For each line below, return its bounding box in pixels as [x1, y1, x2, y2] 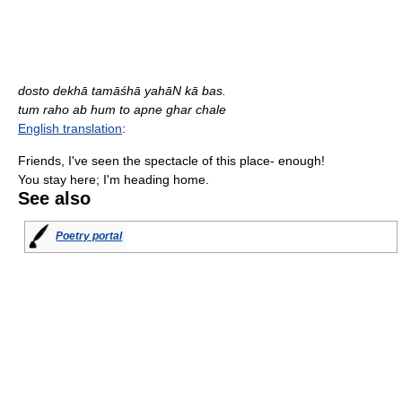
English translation [18, 121, 122, 136]
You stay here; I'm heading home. [18, 172, 209, 188]
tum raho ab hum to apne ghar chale [18, 102, 226, 118]
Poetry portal [56, 230, 123, 243]
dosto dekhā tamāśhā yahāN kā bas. [18, 83, 226, 99]
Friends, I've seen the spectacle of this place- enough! [18, 153, 325, 169]
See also [18, 188, 91, 209]
